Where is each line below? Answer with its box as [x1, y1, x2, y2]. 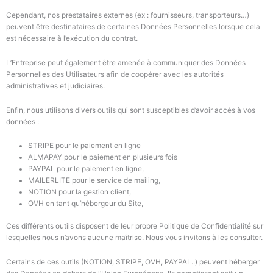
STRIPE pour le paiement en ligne [27, 141, 141, 151]
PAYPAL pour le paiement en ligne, [27, 165, 144, 174]
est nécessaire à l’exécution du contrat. [6, 34, 138, 43]
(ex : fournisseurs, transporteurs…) [135, 11, 249, 20]
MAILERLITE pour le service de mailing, [27, 176, 160, 185]
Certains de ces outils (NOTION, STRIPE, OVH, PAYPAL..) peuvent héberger [6, 257, 260, 266]
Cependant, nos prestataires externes [6, 11, 135, 20]
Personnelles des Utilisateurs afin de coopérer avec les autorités [6, 69, 224, 79]
